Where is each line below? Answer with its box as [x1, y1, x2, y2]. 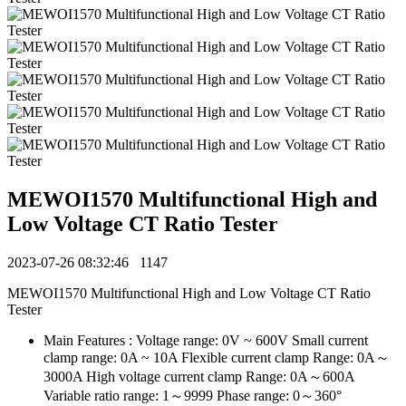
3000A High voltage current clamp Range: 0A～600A [43, 368, 354, 384]
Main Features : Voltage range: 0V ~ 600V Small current [43, 332, 368, 348]
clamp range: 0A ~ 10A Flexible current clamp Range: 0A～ [43, 349, 390, 365]
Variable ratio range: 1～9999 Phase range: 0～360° [43, 387, 342, 403]
